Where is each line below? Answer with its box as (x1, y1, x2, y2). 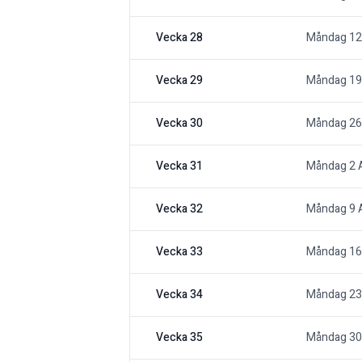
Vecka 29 (156, 72, 203, 90)
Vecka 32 (156, 200, 203, 218)
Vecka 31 (156, 158, 203, 175)
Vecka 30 (156, 115, 203, 133)
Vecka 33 (156, 243, 203, 261)
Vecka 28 (156, 29, 203, 47)
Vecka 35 (156, 329, 203, 347)
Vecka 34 (156, 286, 203, 304)
